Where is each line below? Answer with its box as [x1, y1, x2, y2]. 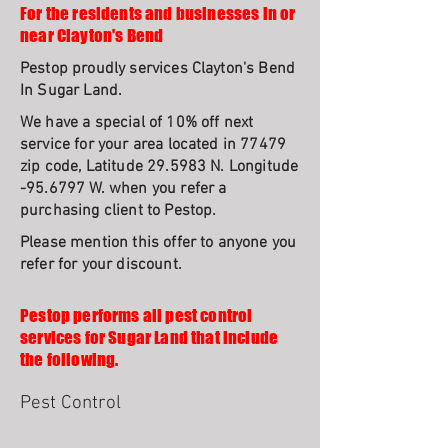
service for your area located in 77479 [20, 135, 287, 155]
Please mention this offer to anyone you [20, 233, 297, 253]
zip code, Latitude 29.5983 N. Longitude [20, 157, 299, 177]
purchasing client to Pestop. [20, 201, 217, 221]
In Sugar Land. [20, 81, 123, 101]
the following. [20, 349, 119, 370]
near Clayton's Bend [20, 25, 164, 46]
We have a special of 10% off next [20, 113, 254, 133]
